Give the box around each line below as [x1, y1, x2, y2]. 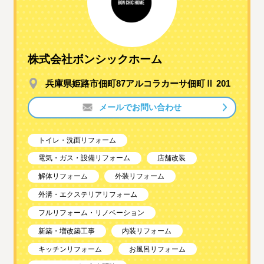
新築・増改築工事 [38, 226, 95, 235]
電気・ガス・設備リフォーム [38, 154, 131, 163]
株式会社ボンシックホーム [28, 52, 163, 65]
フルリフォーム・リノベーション [38, 208, 145, 217]
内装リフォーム [122, 226, 172, 235]
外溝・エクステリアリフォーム [38, 190, 138, 199]
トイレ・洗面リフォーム [38, 136, 117, 144]
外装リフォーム [115, 172, 165, 181]
